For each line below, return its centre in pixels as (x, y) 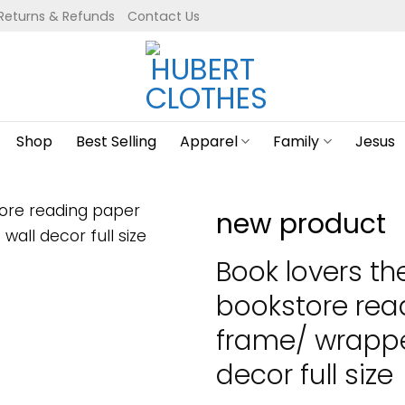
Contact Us (164, 16)
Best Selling (117, 141)
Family (297, 141)
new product (301, 224)
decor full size (305, 374)
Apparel (209, 141)
